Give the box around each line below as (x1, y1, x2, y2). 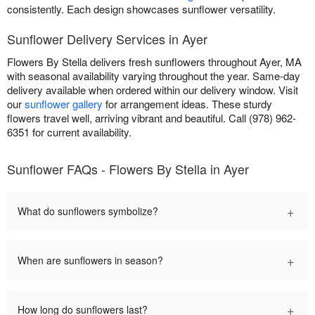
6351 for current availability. (7, 124, 131, 140)
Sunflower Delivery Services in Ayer (7, 30, 207, 49)
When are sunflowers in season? (18, 253, 163, 268)
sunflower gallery (25, 96, 103, 112)
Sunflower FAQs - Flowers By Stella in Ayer (7, 160, 249, 179)
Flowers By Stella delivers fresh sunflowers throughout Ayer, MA (7, 54, 302, 70)
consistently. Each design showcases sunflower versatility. (7, 1, 276, 17)
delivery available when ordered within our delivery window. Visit (7, 82, 298, 98)
